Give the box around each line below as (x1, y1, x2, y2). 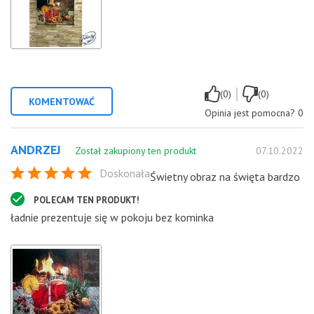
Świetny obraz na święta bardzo (150, 169, 300, 184)
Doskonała (100, 165, 150, 180)
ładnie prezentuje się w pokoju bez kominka (11, 210, 214, 224)
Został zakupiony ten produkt (75, 144, 196, 157)
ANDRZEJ (11, 141, 61, 158)
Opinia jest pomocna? (205, 106, 295, 119)
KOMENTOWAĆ (29, 95, 95, 108)
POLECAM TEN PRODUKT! (34, 193, 139, 206)
